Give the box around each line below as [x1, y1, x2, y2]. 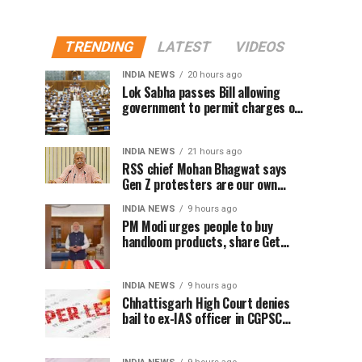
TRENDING [62, 39, 136, 55]
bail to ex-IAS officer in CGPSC [122, 309, 283, 328]
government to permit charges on [122, 98, 301, 117]
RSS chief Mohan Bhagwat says [122, 159, 288, 179]
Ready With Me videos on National [122, 247, 297, 267]
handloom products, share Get [122, 232, 281, 251]
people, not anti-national [122, 190, 250, 209]
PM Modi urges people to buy [122, 217, 273, 236]
